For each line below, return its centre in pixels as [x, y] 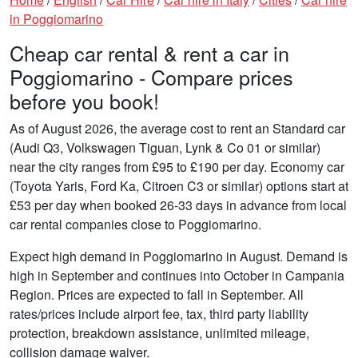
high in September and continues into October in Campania [177, 275]
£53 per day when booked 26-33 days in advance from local [178, 205]
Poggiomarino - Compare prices [151, 76]
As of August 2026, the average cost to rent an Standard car [177, 128]
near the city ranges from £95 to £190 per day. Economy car [177, 166]
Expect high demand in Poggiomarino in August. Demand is [179, 256]
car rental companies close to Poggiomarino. [135, 224]
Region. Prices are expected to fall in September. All [157, 294]
